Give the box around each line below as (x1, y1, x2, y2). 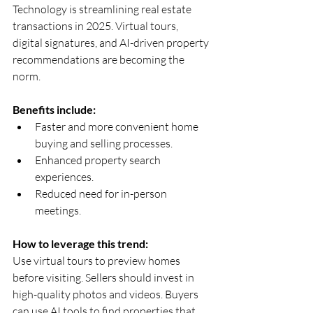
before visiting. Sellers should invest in (13, 270, 196, 284)
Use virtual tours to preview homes (13, 253, 182, 268)
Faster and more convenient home (35, 119, 201, 133)
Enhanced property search (35, 152, 163, 167)
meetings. (35, 203, 81, 217)
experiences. (35, 169, 98, 184)
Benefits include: (13, 102, 96, 116)
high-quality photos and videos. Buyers (13, 286, 201, 301)
